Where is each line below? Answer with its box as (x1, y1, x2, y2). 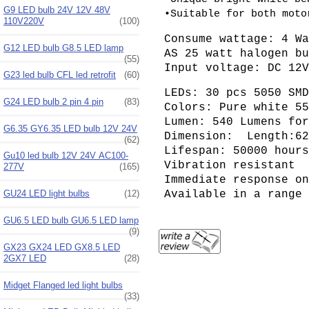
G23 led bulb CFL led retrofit (3, 69, 116, 80)
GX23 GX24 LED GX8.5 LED (3, 241, 120, 252)
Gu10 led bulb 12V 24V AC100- (3, 150, 128, 161)
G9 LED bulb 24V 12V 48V (3, 4, 110, 15)
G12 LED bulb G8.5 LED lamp (3, 42, 123, 53)
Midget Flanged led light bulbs (3, 279, 123, 290)
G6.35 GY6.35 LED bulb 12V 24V (3, 123, 137, 134)
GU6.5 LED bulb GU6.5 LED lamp (3, 215, 139, 226)
